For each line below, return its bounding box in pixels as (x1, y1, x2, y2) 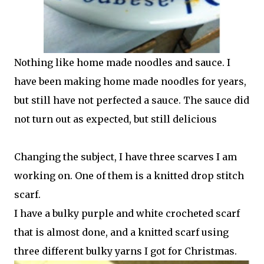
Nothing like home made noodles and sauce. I (14, 57, 230, 68)
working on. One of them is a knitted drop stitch (14, 170, 244, 181)
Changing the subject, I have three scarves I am (14, 151, 237, 163)
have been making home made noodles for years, (14, 75, 246, 87)
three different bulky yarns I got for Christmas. (14, 245, 237, 257)
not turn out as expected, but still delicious (14, 113, 217, 125)
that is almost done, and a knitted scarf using (14, 226, 229, 238)
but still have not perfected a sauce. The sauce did (14, 94, 249, 106)
